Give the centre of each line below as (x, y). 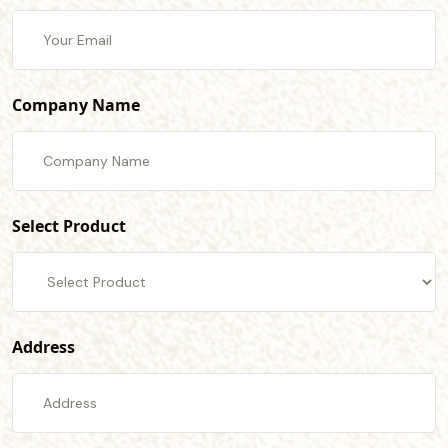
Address (43, 347)
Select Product (69, 226)
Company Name (76, 105)
